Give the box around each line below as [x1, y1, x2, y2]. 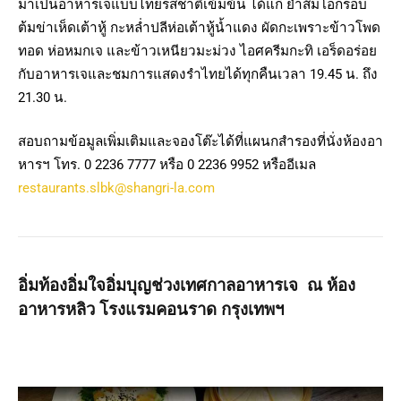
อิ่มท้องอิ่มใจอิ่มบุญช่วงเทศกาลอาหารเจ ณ [18, 276, 327, 296]
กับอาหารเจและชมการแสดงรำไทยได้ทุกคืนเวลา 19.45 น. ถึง [18, 65, 378, 82]
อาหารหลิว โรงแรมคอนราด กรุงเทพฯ [18, 300, 284, 320]
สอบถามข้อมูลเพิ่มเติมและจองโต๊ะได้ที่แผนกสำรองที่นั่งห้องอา [18, 133, 383, 150]
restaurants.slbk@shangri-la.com [18, 180, 215, 197]
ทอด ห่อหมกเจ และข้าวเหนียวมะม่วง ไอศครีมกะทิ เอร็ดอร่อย [18, 42, 377, 59]
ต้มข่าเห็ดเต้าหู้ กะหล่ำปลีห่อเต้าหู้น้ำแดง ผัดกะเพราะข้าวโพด [18, 19, 380, 36]
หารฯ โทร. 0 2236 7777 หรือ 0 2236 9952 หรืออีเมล [18, 157, 316, 174]
